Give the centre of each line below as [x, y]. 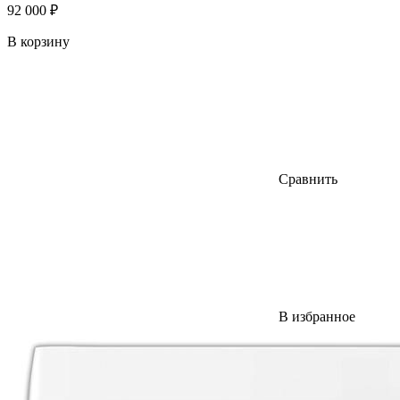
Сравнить [308, 179]
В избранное [317, 316]
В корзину [38, 41]
